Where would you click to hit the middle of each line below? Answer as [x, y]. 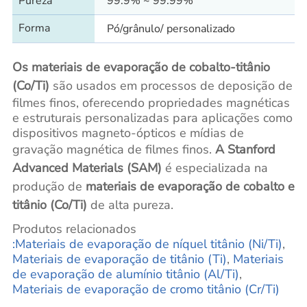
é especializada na [214, 168]
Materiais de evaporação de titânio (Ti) [119, 259]
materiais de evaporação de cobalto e [190, 186]
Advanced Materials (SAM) [87, 168]
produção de [49, 186]
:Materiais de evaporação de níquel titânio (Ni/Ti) [147, 244]
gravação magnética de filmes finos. [113, 149]
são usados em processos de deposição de [172, 85]
